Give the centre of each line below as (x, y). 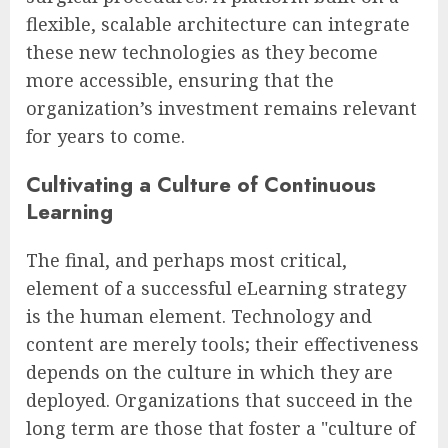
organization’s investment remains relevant (221, 108)
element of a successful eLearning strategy (216, 288)
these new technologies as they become (202, 52)
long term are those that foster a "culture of (220, 428)
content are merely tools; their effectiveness (222, 344)
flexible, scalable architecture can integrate (218, 24)
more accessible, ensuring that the (180, 80)
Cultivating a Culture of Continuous (201, 185)
